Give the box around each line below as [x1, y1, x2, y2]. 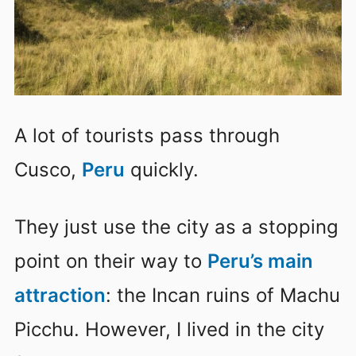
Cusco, [14, 158, 82, 182]
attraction [14, 283, 106, 307]
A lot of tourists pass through [14, 124, 280, 148]
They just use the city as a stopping [14, 215, 339, 238]
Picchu [14, 317, 74, 341]
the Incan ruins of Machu [117, 283, 340, 307]
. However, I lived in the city [74, 317, 324, 341]
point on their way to [14, 249, 207, 273]
